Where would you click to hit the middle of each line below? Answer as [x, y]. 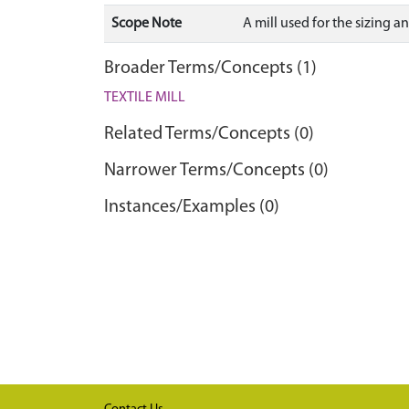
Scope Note [147, 24]
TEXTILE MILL [145, 98]
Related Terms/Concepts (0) [209, 134]
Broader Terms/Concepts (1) [210, 68]
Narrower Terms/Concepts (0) [216, 171]
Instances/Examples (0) [192, 207]
